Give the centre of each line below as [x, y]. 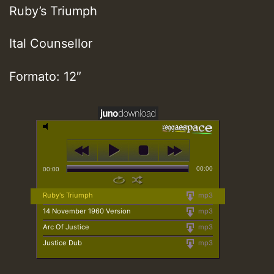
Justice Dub [62, 243]
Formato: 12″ [47, 77]
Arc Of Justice [66, 227]
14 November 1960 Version [87, 211]
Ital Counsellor [51, 44]
